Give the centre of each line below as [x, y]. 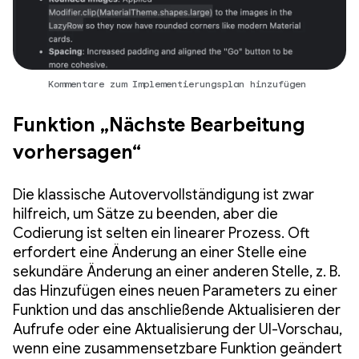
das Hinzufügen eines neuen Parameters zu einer [175, 290]
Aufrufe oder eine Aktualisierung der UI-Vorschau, [177, 329]
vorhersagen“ [77, 152]
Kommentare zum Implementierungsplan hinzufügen [179, 83]
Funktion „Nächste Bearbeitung [159, 125]
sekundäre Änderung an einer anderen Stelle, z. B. [177, 271]
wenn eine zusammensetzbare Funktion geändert [177, 348]
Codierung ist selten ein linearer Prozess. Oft [161, 233]
